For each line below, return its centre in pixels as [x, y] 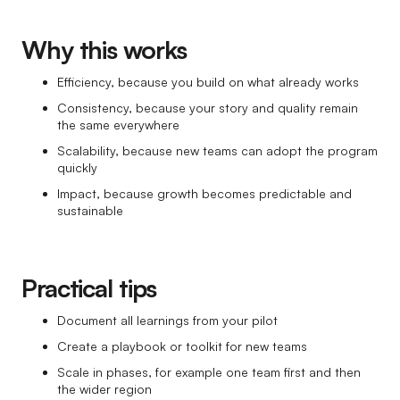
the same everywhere [118, 125]
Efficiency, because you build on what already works [208, 82]
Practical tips [89, 288]
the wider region [104, 389]
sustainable [90, 211]
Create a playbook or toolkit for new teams [182, 346]
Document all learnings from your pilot [167, 321]
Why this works [104, 50]
